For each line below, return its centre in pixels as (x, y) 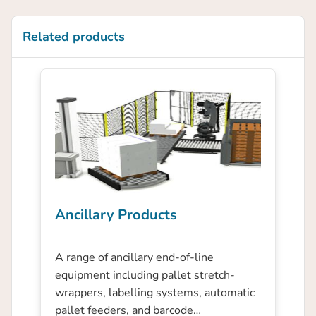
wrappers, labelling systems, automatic (155, 293)
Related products (74, 37)
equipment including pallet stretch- (145, 275)
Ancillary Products (116, 215)
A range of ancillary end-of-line (134, 258)
